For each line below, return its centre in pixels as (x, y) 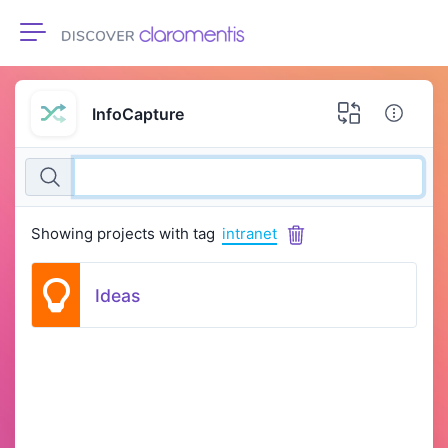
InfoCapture (137, 113)
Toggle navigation (99, 44)
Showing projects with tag (123, 234)
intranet (249, 234)
